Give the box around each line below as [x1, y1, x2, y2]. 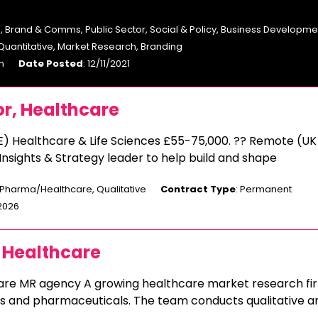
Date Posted [18, 57, 83, 70]
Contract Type [160, 182, 236, 196]
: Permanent [236, 182, 292, 196]
